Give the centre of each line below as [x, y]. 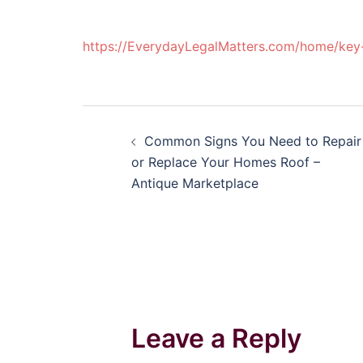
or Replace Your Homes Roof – [226, 162]
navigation [160, 159]
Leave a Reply [216, 338]
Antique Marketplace [195, 183]
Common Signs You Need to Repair [253, 141]
